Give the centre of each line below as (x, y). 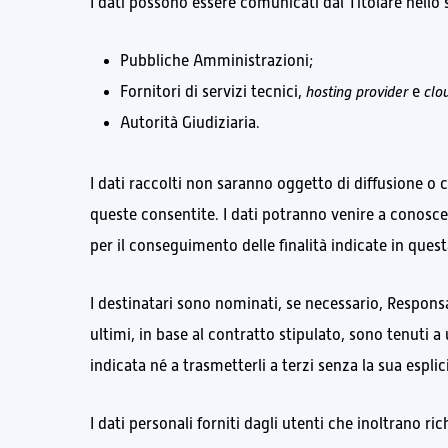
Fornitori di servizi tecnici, (213, 92)
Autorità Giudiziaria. (190, 123)
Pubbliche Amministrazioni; (217, 61)
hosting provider (357, 92)
